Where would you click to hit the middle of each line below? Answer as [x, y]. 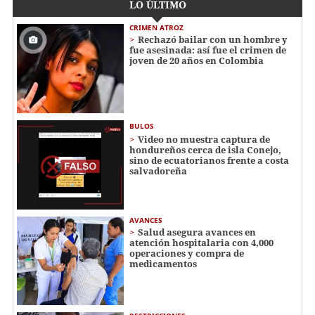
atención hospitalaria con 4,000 [201, 242]
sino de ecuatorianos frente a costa [209, 161]
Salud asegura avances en [197, 232]
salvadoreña [158, 171]
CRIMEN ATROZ [156, 28]
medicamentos [163, 263]
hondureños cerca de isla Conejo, [205, 150]
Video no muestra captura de [204, 140]
